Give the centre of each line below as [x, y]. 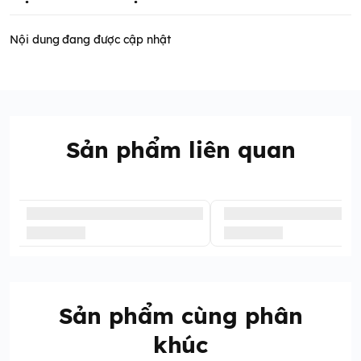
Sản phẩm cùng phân [180, 315]
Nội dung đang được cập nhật [90, 39]
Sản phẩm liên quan [180, 149]
